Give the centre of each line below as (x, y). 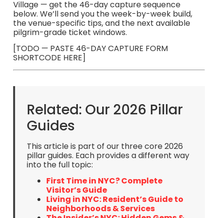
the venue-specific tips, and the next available (101, 23)
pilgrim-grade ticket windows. (70, 32)
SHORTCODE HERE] (49, 58)
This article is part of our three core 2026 (105, 146)
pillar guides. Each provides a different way (108, 155)
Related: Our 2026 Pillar (105, 109)
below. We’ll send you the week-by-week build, (102, 14)
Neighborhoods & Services (100, 209)
